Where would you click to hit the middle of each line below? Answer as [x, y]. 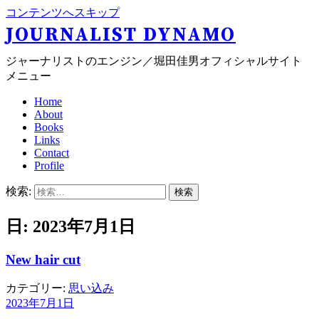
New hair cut [43, 259]
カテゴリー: [37, 288]
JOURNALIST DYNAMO [121, 35]
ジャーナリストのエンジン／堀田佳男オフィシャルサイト [154, 61]
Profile [49, 166]
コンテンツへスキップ [63, 12]
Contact [52, 153]
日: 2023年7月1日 [70, 226]
